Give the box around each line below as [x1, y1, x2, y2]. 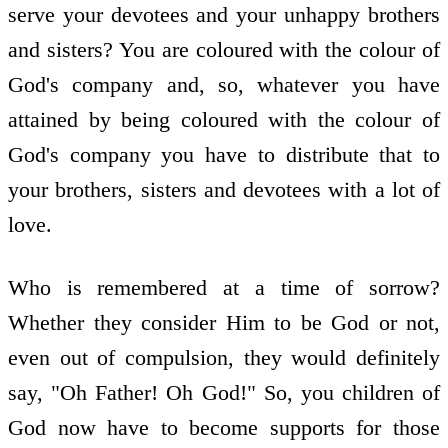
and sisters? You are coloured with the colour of [8, 37, 440, 63]
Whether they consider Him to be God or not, [8, 309, 440, 335]
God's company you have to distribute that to [8, 142, 440, 168]
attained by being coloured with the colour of [8, 107, 440, 133]
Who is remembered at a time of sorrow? [8, 274, 440, 300]
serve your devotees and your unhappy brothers [8, 2, 440, 28]
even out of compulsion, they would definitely [8, 344, 440, 370]
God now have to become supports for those [8, 414, 440, 440]
